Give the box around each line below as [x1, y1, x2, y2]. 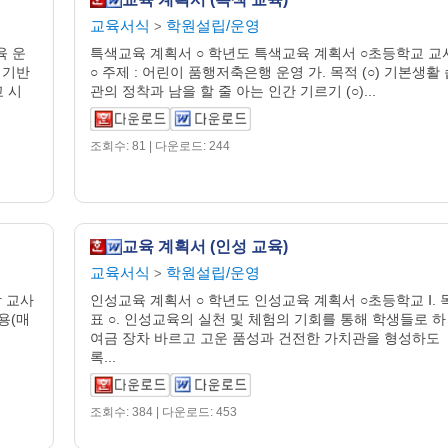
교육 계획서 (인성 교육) [122, 238, 288, 255]
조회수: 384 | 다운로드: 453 [90, 405, 237, 419]
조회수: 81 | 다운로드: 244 [90, 139, 230, 153]
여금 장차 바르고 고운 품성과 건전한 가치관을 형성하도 [90, 330, 440, 346]
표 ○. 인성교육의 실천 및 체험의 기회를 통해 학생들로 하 [90, 311, 446, 327]
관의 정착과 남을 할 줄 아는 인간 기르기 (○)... [90, 83, 376, 99]
